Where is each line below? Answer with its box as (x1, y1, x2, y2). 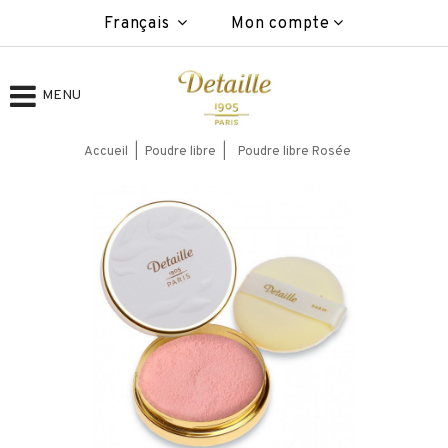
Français (104, 14, 175, 34)
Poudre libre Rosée (238, 144, 352, 160)
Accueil (83, 144, 128, 160)
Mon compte (231, 14, 330, 34)
